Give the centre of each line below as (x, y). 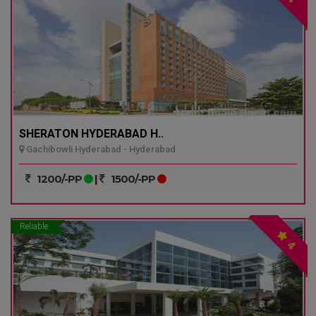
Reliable (34, 226)
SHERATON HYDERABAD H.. (91, 134)
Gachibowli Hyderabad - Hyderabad (100, 149)
